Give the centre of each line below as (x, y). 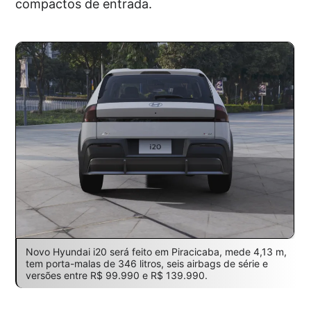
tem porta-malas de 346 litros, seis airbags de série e (146, 264)
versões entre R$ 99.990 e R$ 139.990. (116, 276)
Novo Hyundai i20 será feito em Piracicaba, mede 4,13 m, (156, 252)
